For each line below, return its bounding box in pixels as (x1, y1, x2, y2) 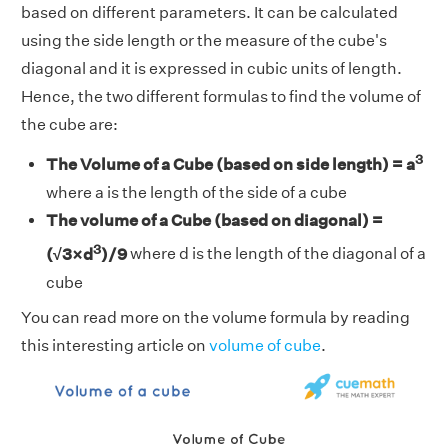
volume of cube (209, 335, 321, 355)
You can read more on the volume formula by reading (21, 307, 410, 327)
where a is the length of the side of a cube (46, 183, 347, 203)
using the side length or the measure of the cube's (21, 30, 387, 50)
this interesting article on (21, 335, 209, 355)
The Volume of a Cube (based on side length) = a (46, 155, 415, 175)
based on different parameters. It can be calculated (21, 2, 398, 22)
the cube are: (21, 114, 118, 134)
